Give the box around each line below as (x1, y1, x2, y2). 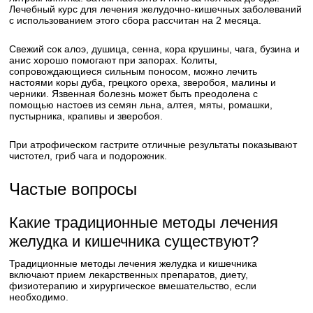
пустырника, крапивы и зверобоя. (9, 110, 163, 122)
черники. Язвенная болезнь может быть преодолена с (9, 88, 259, 99)
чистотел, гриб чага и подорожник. (9, 150, 168, 161)
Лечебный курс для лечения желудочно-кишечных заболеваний (9, 3, 303, 15)
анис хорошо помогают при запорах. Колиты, (9, 54, 218, 66)
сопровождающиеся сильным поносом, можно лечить (9, 66, 258, 77)
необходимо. (9, 291, 69, 303)
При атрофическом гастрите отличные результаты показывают (9, 139, 298, 150)
